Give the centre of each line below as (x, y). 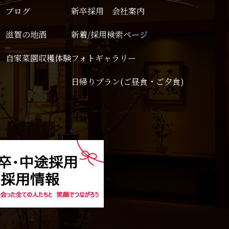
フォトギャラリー (104, 58)
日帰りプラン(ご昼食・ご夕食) (132, 82)
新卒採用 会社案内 (108, 11)
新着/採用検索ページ (109, 35)
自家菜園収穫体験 (38, 58)
